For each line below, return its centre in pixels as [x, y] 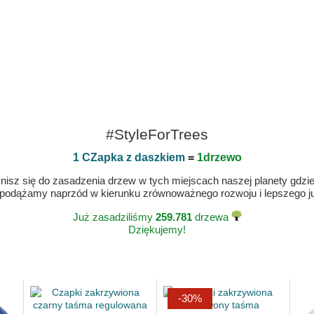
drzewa [211, 217]
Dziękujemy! [157, 230]
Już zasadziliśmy [114, 217]
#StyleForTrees [157, 134]
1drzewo [219, 157]
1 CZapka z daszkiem [129, 157]
